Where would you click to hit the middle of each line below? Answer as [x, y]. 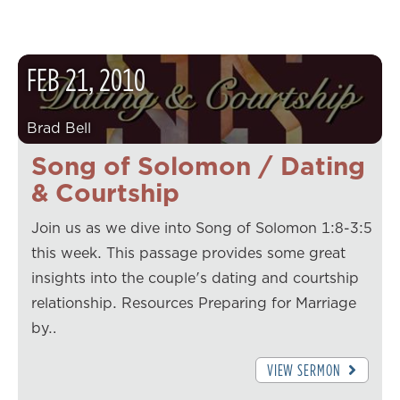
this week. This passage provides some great [188, 253]
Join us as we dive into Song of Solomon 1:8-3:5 [202, 228]
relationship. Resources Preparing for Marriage [194, 303]
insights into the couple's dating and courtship [195, 278]
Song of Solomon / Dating [198, 166]
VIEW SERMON [305, 371]
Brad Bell [59, 128]
